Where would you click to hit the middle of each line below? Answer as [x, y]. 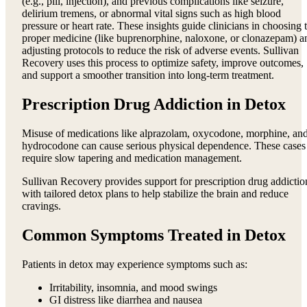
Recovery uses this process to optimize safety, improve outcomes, [163, 63]
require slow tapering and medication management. [132, 158]
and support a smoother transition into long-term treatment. [148, 75]
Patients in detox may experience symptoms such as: [135, 264]
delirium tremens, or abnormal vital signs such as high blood [151, 14]
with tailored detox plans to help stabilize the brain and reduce [155, 194]
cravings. [41, 206]
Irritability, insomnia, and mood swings [133, 287]
